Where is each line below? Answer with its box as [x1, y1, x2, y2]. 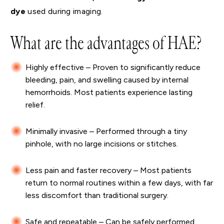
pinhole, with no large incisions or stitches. [25, 139, 178, 149]
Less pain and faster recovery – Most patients [25, 165, 191, 175]
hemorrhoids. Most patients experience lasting [25, 87, 192, 97]
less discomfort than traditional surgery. [25, 190, 168, 200]
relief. [25, 100, 45, 110]
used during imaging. [25, 6, 103, 16]
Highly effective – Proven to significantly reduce [25, 62, 200, 72]
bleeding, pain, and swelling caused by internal [25, 75, 188, 85]
